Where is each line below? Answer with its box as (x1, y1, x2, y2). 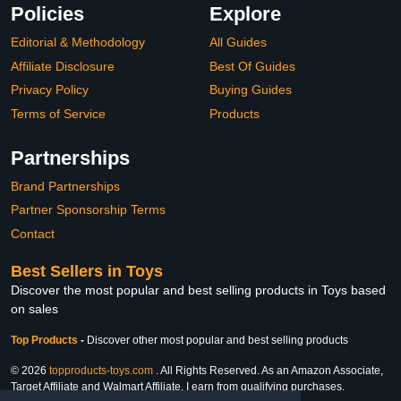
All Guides (209, 35, 267, 50)
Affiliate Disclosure (11, 58, 115, 73)
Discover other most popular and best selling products (87, 334, 348, 347)
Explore (209, 3, 281, 26)
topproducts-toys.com (49, 364, 153, 378)
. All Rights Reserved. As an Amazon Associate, (153, 364, 383, 378)
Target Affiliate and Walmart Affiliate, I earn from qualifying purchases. (11, 380, 345, 394)
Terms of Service (11, 106, 106, 121)
